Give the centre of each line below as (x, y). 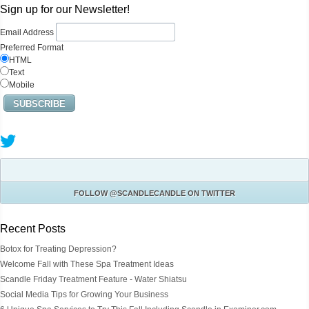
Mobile (22, 84)
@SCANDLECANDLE (148, 193)
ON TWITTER (210, 193)
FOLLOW (92, 193)
